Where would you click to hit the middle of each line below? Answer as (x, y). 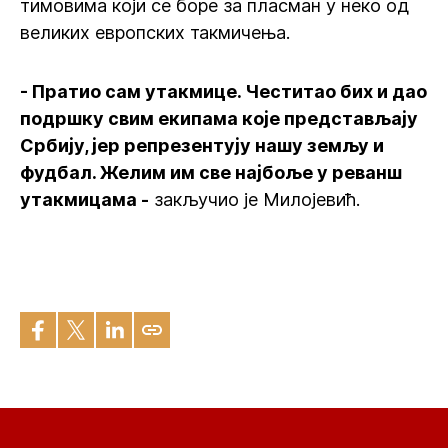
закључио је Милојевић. (254, 199)
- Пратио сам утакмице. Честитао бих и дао (223, 91)
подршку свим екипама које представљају (219, 118)
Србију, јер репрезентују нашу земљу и (202, 145)
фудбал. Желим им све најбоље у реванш (211, 172)
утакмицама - (84, 199)
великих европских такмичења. (155, 32)
